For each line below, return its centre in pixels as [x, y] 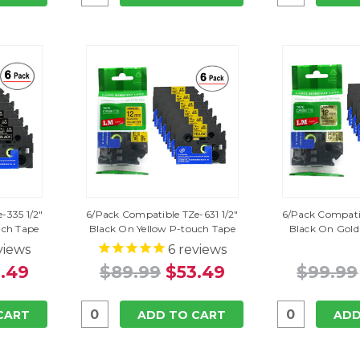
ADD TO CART [181, 315]
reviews [201, 249]
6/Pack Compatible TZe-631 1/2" [162, 214]
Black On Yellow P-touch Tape [162, 228]
